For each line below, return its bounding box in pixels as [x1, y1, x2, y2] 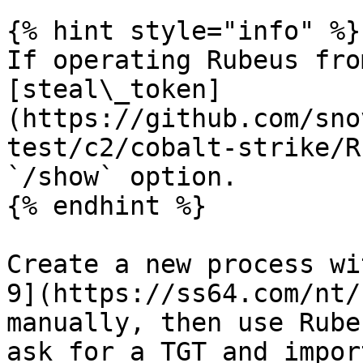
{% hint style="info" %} [6, 16, 361, 45]
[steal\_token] [6, 75, 222, 104]
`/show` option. [6, 162, 237, 191]
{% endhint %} [6, 191, 207, 220]
